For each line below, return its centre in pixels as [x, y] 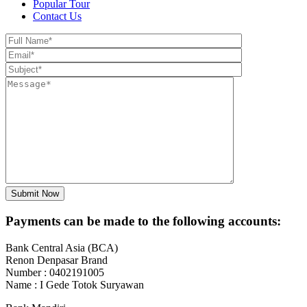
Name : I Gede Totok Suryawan [75, 284]
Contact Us [57, 16]
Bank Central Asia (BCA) [62, 247]
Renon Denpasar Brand [57, 260]
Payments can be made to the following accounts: [143, 221]
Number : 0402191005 [55, 272]
